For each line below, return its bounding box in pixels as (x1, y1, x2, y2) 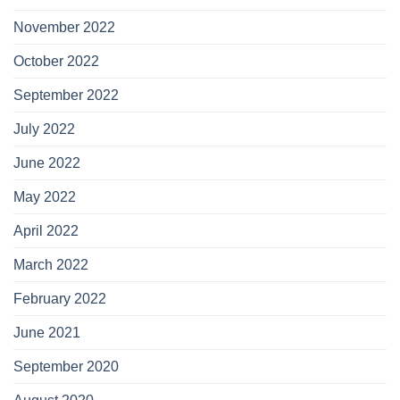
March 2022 (13, 257, 88, 273)
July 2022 (13, 121, 75, 137)
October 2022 (13, 54, 99, 70)
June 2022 (13, 155, 80, 171)
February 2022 (13, 291, 106, 307)
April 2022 (13, 223, 79, 239)
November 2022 (13, 20, 115, 36)
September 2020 (13, 359, 119, 375)
